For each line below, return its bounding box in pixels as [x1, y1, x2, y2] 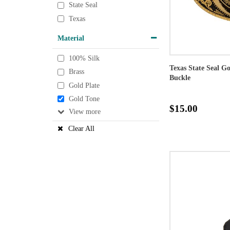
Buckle [169, 73, 190, 82]
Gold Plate [69, 82, 100, 89]
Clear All [68, 125, 94, 133]
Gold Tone [69, 95, 100, 103]
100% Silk [69, 54, 100, 63]
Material [57, 33, 84, 42]
